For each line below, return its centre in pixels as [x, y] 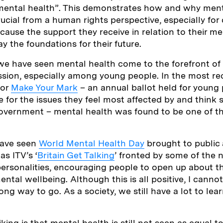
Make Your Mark [44, 87]
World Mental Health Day [92, 143]
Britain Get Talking [76, 155]
